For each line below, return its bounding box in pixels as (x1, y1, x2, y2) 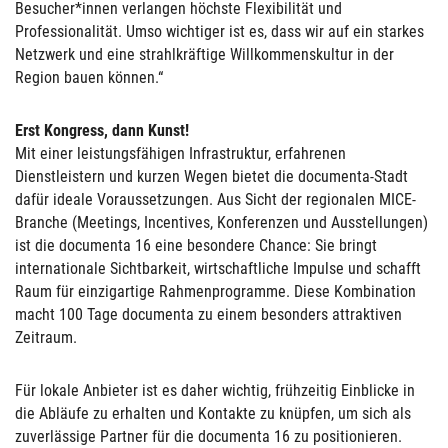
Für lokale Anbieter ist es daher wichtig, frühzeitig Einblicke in (15, 381, 415, 400)
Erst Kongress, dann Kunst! (15, 121, 189, 140)
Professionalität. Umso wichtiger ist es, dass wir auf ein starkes (15, 22, 424, 41)
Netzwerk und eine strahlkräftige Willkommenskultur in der (15, 45, 394, 64)
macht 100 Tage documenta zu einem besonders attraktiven (15, 305, 402, 324)
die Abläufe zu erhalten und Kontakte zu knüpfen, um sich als (15, 404, 411, 423)
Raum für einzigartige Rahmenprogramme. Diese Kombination (15, 282, 416, 301)
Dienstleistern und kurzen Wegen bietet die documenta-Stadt (15, 167, 408, 186)
